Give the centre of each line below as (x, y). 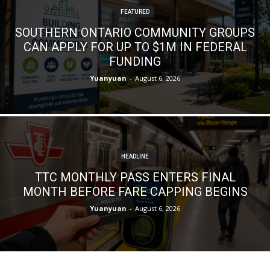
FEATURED (135, 11)
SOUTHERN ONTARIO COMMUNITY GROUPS (135, 32)
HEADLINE (135, 156)
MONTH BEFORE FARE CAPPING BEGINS (135, 191)
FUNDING (135, 61)
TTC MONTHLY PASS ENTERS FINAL (135, 177)
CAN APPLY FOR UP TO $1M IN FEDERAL (135, 47)
